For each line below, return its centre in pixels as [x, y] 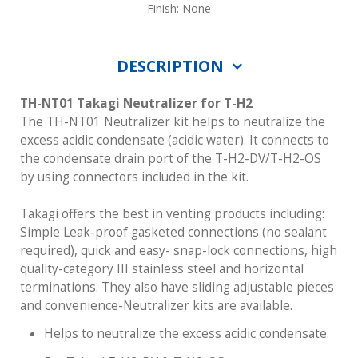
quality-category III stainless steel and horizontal [162, 269]
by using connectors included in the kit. [134, 177]
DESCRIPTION [170, 66]
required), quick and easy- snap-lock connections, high [179, 251]
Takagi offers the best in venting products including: [172, 214]
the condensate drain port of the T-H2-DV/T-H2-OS [171, 159]
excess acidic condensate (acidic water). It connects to [175, 141]
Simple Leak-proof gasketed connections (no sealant [173, 233]
